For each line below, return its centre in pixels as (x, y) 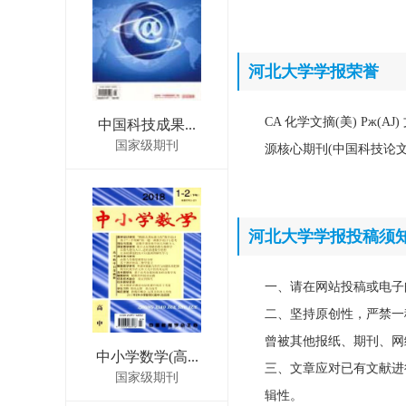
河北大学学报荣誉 (314, 72)
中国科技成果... (147, 125)
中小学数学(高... (147, 357)
